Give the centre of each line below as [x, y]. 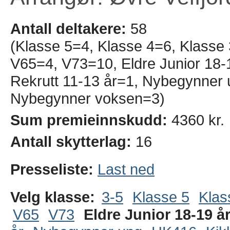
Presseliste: [54, 169]
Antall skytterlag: [71, 141]
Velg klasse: [53, 197]
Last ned [126, 169]
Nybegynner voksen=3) [88, 98]
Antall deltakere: [68, 28]
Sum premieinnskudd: [89, 120]
